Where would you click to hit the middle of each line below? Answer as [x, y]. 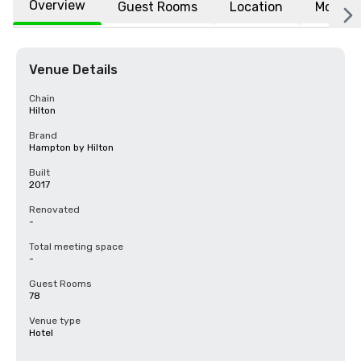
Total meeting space [76, 247]
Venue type [55, 321]
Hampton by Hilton [71, 147]
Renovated [54, 210]
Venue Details [73, 70]
